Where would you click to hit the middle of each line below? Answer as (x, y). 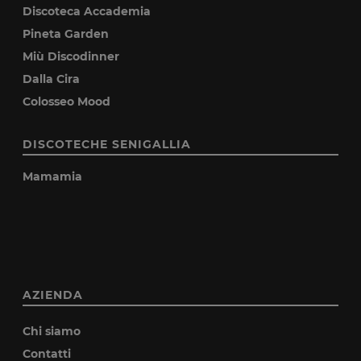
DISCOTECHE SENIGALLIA (107, 145)
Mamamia (53, 177)
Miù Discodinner (71, 57)
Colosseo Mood (67, 102)
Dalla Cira (52, 79)
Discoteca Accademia (87, 12)
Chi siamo (52, 332)
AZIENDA (53, 295)
